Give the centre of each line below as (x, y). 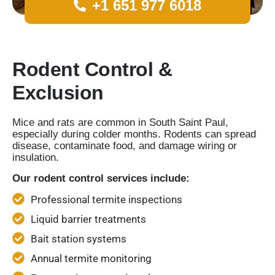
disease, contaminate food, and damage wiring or (125, 146)
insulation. (36, 158)
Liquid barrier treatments (88, 219)
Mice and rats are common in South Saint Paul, (120, 123)
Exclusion (58, 93)
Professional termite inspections (107, 200)
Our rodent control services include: (101, 178)
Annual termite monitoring (91, 259)
